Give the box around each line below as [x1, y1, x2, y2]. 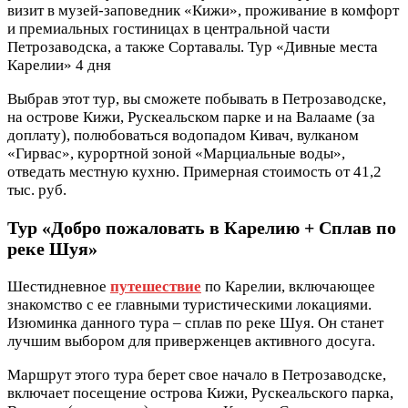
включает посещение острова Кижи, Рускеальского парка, [7, 383, 393, 402]
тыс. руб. [7, 180, 66, 199]
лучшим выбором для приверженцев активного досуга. [7, 331, 375, 350]
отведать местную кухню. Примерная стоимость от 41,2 [7, 162, 382, 180]
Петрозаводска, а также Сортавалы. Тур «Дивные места [7, 37, 378, 56]
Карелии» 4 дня [7, 56, 111, 74]
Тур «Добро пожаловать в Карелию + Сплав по [7, 217, 396, 238]
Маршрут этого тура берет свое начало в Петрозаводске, [7, 365, 386, 383]
